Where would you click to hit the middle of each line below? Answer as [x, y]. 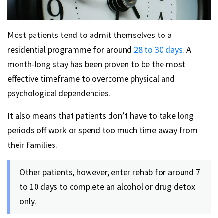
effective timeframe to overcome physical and [91, 78]
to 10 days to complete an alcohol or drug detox [107, 186]
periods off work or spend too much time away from [102, 130]
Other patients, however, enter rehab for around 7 [110, 172]
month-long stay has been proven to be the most [96, 64]
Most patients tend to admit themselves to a [90, 35]
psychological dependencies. [59, 93]
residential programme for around [70, 49]
